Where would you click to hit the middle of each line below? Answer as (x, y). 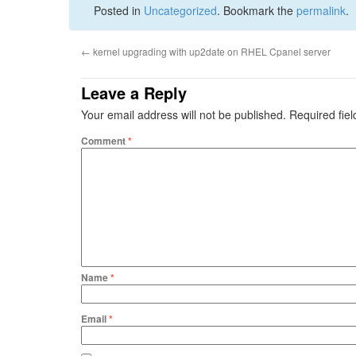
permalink (321, 10)
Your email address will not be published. (184, 114)
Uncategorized (180, 10)
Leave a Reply (134, 93)
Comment (104, 141)
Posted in (119, 10)
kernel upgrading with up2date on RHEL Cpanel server (211, 51)
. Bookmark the (257, 10)
